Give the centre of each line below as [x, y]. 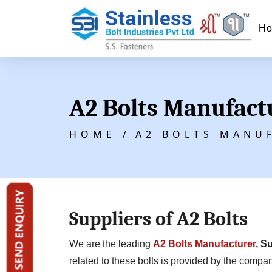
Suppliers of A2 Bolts [158, 219]
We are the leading [111, 244]
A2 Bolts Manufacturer [205, 244]
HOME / [100, 134]
